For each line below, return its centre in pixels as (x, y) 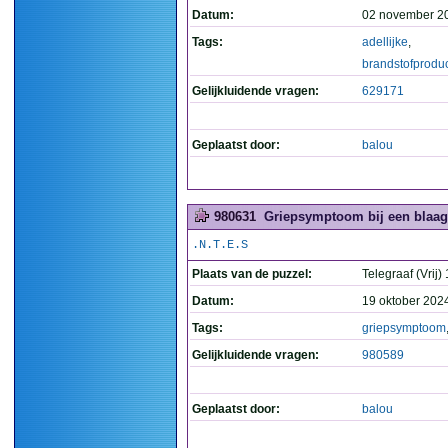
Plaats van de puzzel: (252, 274)
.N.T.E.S (220, 245)
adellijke (385, 42)
